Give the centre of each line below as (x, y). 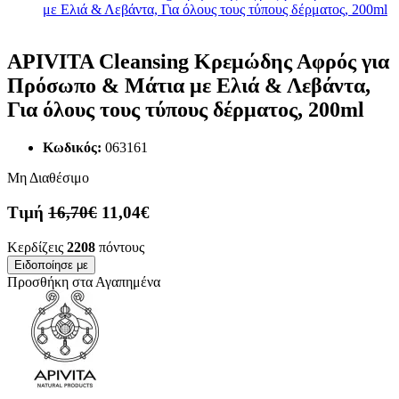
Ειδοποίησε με (51, 265)
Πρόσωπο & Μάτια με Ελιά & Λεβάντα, (189, 86)
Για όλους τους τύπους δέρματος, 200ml (186, 110)
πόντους (120, 247)
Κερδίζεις (37, 247)
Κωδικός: (72, 148)
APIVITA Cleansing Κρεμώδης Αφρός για (198, 62)
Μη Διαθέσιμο (48, 178)
